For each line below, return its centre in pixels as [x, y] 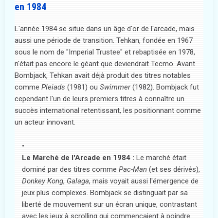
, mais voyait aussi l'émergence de [144, 181]
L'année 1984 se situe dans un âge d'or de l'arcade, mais [105, 29]
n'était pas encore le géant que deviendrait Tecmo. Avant [105, 64]
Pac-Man [133, 170]
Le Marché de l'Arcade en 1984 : [78, 158]
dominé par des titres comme [70, 170]
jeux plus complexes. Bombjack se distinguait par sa [105, 193]
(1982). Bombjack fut [165, 87]
